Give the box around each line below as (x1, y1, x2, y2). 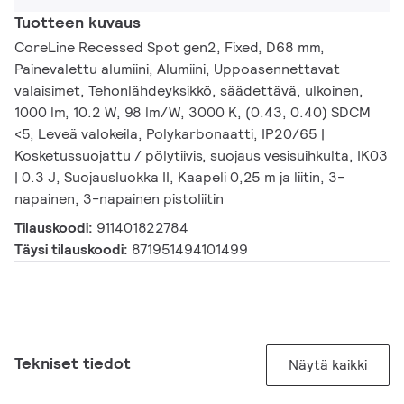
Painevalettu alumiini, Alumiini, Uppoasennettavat (14, 60, 340, 79)
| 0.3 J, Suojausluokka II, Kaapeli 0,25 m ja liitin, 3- (14, 168, 344, 188)
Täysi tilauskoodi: (14, 240, 132, 260)
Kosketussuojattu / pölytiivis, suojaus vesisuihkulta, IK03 (14, 146, 388, 166)
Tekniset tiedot (14, 353, 131, 374)
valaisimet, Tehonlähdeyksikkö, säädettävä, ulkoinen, (14, 81, 363, 101)
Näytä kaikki (289, 355, 367, 375)
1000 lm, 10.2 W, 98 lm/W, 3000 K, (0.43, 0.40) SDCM (14, 103, 371, 123)
